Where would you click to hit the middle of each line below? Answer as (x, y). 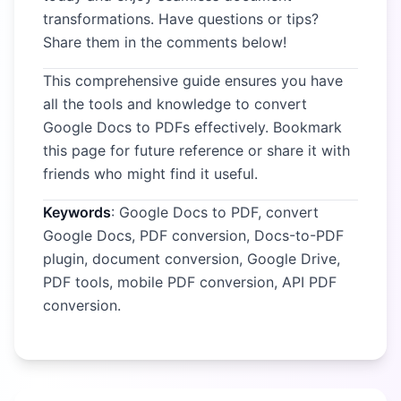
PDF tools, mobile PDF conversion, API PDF (190, 282)
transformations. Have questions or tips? (181, 19)
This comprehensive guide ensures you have (193, 81)
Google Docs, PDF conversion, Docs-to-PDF (193, 235)
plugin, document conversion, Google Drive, (192, 259)
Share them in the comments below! (165, 42)
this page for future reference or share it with (196, 150)
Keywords (77, 212)
